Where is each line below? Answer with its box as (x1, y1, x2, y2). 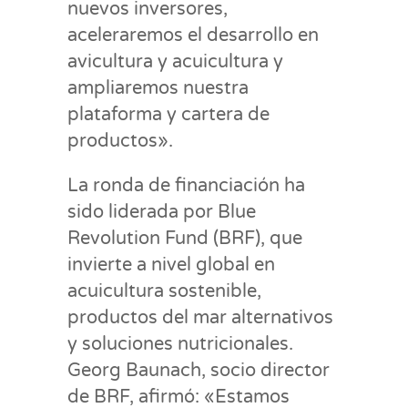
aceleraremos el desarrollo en (67, 24, 319, 46)
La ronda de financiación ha (67, 174, 305, 197)
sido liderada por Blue (67, 200, 256, 223)
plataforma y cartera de (67, 103, 270, 126)
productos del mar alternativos (67, 306, 333, 329)
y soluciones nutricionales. (67, 332, 293, 355)
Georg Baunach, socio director (67, 359, 330, 382)
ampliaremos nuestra (67, 76, 249, 99)
